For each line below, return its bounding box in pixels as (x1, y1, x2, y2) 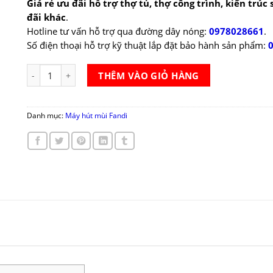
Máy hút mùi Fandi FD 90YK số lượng (26, 64, 169, 76)
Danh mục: (26, 111, 65, 121)
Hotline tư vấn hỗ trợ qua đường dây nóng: (26, 25, 209, 38)
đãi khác (26, 11, 66, 24)
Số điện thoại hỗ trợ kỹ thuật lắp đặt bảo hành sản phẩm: (26, 39, 268, 52)
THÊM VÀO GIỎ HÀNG (98, 69, 199, 82)
